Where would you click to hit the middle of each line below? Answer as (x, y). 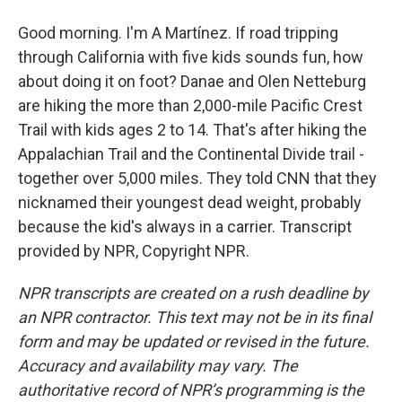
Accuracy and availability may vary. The (158, 366)
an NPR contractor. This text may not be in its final (195, 317)
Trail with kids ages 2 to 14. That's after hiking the (192, 130)
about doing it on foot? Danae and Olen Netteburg (192, 81)
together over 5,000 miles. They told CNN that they (197, 178)
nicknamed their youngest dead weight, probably (190, 202)
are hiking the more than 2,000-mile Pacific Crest (190, 105)
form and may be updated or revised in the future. (194, 341)
